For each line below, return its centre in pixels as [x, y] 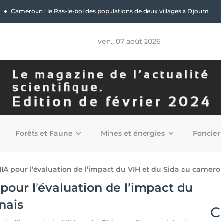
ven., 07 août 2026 [129, 41]
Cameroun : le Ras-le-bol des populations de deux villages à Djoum [110, 11]
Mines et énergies [134, 133]
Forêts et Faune [45, 133]
